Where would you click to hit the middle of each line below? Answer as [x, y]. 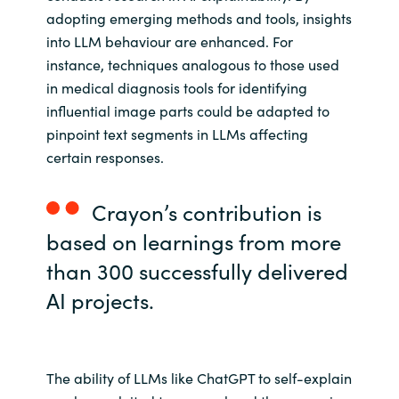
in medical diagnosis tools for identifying [176, 88]
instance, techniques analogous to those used [192, 65]
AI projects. [100, 300]
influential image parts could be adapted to [187, 111]
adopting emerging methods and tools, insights [199, 18]
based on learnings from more [193, 241]
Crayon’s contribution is [206, 212]
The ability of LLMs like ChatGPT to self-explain [199, 378]
